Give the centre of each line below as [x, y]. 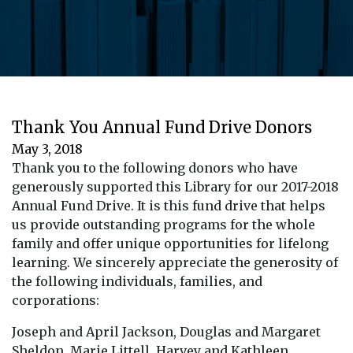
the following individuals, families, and [137, 281]
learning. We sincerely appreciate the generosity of [175, 262]
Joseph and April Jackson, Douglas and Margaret [166, 331]
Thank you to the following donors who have [155, 167]
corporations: [56, 300]
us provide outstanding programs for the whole [163, 224]
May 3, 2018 [47, 149]
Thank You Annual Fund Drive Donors [162, 127]
